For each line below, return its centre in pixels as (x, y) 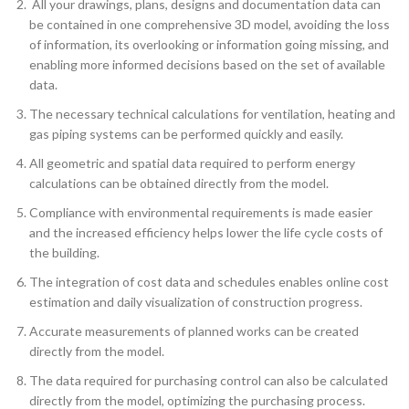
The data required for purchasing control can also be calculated (209, 381)
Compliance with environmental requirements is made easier (201, 213)
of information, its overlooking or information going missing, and (209, 45)
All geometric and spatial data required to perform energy (192, 163)
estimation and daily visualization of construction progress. (196, 302)
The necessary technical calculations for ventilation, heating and (212, 114)
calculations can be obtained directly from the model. (179, 184)
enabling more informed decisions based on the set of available (207, 65)
